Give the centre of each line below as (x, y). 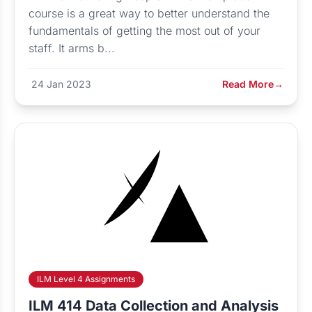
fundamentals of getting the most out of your (145, 31)
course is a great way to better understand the (149, 13)
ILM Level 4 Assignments (86, 279)
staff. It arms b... (72, 48)
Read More (248, 84)
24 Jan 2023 (61, 84)
